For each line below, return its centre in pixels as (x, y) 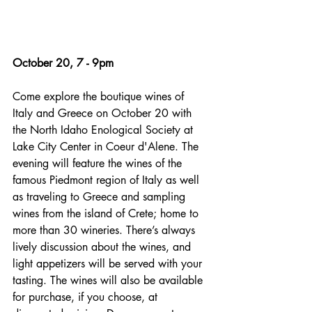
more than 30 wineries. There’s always (106, 230)
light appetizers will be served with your (109, 264)
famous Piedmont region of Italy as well (108, 180)
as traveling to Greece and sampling (101, 197)
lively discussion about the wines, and (103, 247)
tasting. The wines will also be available (109, 280)
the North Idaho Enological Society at (104, 130)
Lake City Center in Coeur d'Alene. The (107, 147)
